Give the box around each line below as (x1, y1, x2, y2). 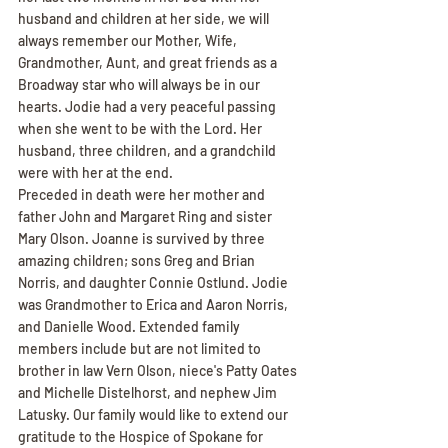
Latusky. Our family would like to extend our (18, 406, 291, 423)
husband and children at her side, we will (18, 10, 272, 27)
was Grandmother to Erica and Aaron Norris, (18, 296, 291, 313)
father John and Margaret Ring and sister (18, 208, 275, 225)
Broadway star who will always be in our (18, 76, 263, 93)
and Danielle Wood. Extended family (18, 318, 243, 335)
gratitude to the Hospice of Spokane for (18, 428, 266, 445)
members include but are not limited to (18, 340, 264, 357)
